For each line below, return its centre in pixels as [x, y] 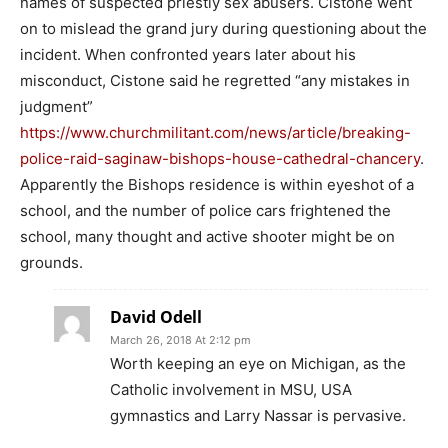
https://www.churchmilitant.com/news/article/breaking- [215, 132]
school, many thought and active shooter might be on [207, 236]
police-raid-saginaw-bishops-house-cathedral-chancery [220, 158]
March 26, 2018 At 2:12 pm [180, 339]
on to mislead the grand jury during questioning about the [223, 28]
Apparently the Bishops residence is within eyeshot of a [217, 184]
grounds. [51, 262]
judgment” [56, 106]
